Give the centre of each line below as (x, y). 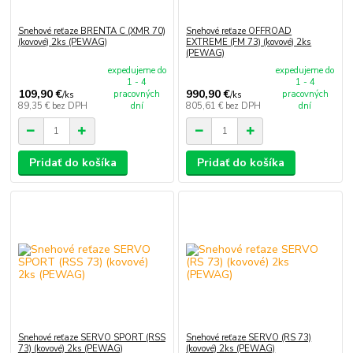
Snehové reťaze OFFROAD (239, 31)
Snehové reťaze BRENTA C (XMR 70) (91, 31)
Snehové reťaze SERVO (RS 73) (249, 338)
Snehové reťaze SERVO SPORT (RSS (91, 338)
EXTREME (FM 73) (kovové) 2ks (249, 42)
